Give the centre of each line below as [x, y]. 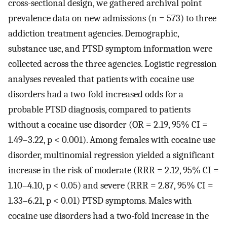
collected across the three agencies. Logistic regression [112, 64]
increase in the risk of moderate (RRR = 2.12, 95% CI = [113, 171]
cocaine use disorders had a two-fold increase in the [108, 216]
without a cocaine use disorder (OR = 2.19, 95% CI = [108, 125]
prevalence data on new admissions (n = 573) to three [112, 18]
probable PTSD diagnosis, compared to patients [99, 110]
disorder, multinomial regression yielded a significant [111, 155]
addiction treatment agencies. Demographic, [93, 34]
